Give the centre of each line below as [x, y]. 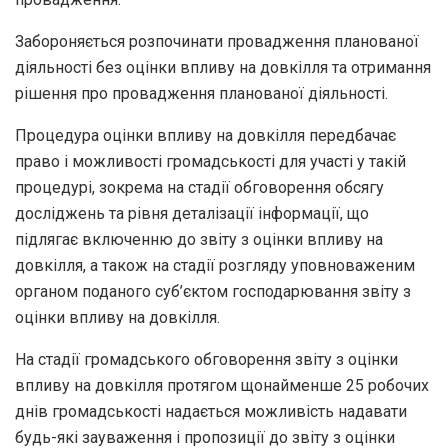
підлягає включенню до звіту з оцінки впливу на [199, 239]
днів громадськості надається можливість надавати [211, 411]
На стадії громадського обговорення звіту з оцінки [206, 359]
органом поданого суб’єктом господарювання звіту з [213, 291]
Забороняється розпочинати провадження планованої [217, 41]
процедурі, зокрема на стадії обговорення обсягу [199, 187]
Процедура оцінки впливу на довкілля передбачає [205, 135]
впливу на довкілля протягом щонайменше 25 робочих [222, 385]
